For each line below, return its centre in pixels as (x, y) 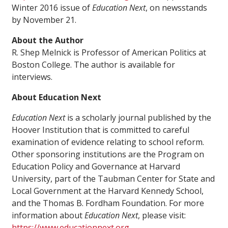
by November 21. (44, 20)
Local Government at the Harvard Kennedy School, (108, 191)
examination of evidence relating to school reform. (108, 142)
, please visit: (162, 216)
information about (48, 216)
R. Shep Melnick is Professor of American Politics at (109, 53)
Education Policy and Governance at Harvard (96, 167)
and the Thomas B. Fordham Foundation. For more (108, 203)
